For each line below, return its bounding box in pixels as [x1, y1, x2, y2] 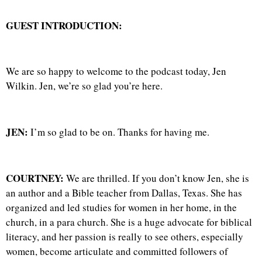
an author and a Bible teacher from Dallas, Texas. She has [6, 185, 242, 199]
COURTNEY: [6, 170, 64, 185]
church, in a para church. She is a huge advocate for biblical [6, 215, 252, 229]
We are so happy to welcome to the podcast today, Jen [6, 64, 226, 78]
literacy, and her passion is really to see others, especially [6, 229, 243, 243]
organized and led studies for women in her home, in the [6, 200, 237, 214]
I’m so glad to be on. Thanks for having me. [28, 125, 209, 139]
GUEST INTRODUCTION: [6, 18, 122, 33]
